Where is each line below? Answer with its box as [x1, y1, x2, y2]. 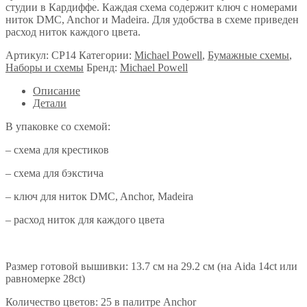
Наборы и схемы [5, 61, 84, 73]
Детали [33, 97, 66, 109]
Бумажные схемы [208, 49, 289, 61]
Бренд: [86, 61, 120, 73]
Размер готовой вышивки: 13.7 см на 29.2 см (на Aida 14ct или [5, 260, 297, 272]
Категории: [79, 49, 134, 61]
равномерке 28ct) [5, 272, 85, 284]
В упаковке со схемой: [5, 120, 110, 132]
